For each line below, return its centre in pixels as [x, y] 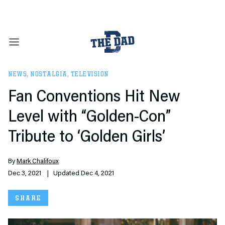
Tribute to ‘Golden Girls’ [87, 138]
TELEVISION [90, 74]
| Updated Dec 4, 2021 [78, 174]
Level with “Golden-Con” [89, 118]
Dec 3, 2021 [25, 174]
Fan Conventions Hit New [94, 97]
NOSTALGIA [49, 74]
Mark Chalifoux [38, 162]
